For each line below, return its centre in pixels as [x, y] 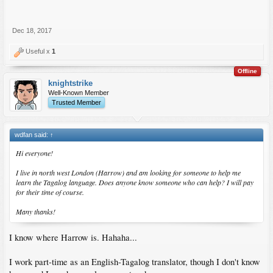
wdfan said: [32, 134]
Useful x [38, 51]
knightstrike [70, 83]
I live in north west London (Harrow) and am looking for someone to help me [128, 172]
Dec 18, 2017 [32, 30]
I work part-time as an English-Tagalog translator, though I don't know [135, 262]
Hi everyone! [34, 153]
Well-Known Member [79, 92]
